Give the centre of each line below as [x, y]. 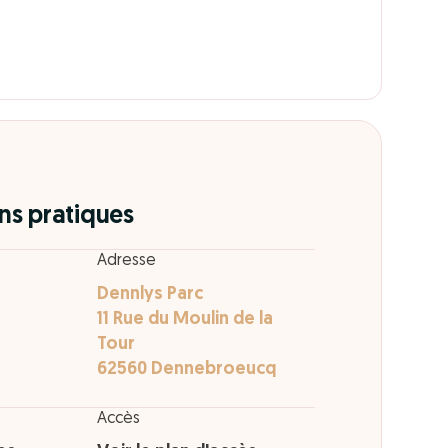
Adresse [127, 261]
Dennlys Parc [150, 295]
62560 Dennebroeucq [187, 370]
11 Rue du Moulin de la [185, 320]
